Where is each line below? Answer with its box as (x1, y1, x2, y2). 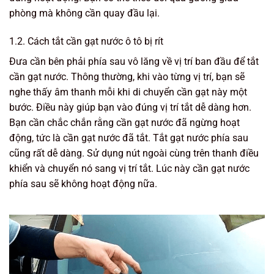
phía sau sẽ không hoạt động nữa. (9, 177, 157, 190)
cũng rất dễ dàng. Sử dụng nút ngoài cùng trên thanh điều (9, 147, 259, 159)
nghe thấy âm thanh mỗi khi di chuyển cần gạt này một (9, 86, 247, 98)
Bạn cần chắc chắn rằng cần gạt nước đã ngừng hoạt (9, 116, 240, 128)
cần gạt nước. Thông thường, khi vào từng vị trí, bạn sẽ (9, 70, 245, 83)
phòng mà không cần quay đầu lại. (9, 7, 160, 20)
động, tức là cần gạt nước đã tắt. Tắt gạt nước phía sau (9, 131, 248, 144)
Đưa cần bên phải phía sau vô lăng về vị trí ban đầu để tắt (9, 55, 259, 67)
